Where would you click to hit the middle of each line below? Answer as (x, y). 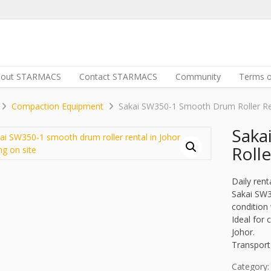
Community (198, 77)
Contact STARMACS (118, 77)
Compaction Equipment (57, 106)
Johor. (243, 232)
